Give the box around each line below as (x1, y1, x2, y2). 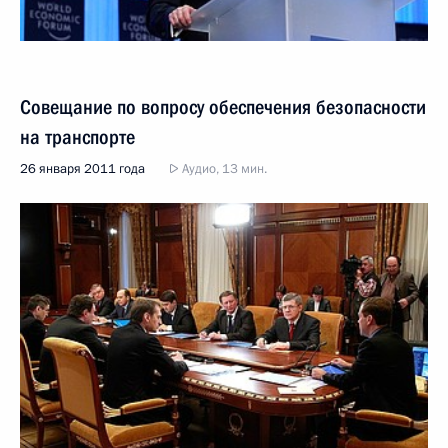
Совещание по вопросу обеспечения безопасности (20, 94, 426, 119)
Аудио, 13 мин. (179, 159, 267, 178)
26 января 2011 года (20, 159, 145, 178)
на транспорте (20, 124, 135, 149)
